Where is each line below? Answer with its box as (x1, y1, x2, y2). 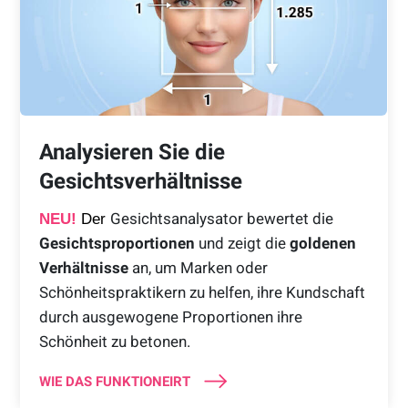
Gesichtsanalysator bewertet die (109, 209, 333, 228)
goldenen (289, 233, 356, 252)
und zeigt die (194, 233, 290, 252)
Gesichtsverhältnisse (38, 168, 242, 194)
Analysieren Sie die (38, 138, 225, 165)
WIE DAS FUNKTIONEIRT (38, 372, 190, 390)
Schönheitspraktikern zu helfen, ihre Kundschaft (38, 282, 365, 301)
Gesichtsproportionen (38, 233, 195, 252)
